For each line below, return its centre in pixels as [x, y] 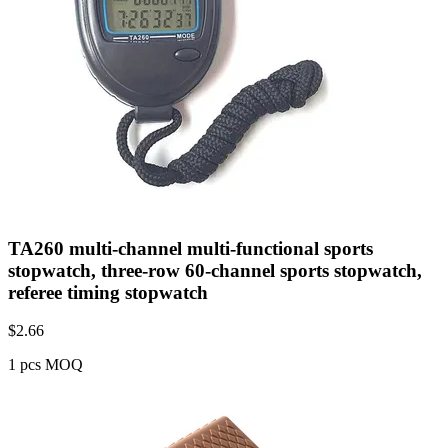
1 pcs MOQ [45, 365]
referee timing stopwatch [108, 292]
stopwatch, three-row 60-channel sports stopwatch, [215, 270]
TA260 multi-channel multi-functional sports [190, 248]
